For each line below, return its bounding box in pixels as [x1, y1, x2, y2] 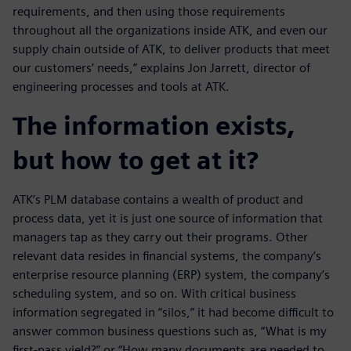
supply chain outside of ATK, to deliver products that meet [13, 41, 330, 56]
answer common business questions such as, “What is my [13, 323, 327, 338]
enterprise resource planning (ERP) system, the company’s [13, 266, 330, 282]
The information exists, [13, 110, 295, 141]
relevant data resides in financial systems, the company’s [13, 248, 321, 263]
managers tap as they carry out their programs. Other [13, 229, 308, 244]
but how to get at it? [13, 144, 259, 175]
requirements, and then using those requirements [13, 3, 285, 19]
